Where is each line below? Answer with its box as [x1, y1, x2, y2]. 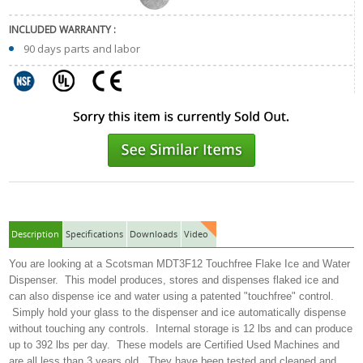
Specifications [66, 228, 124, 241]
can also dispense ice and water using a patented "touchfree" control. [9, 290, 335, 303]
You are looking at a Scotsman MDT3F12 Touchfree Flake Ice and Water [9, 258, 351, 271]
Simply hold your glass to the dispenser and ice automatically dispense [9, 306, 347, 319]
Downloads [130, 228, 178, 241]
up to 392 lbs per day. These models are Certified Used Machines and [9, 339, 340, 352]
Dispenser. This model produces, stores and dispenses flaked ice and [9, 274, 340, 287]
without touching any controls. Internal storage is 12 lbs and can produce [9, 322, 353, 335]
